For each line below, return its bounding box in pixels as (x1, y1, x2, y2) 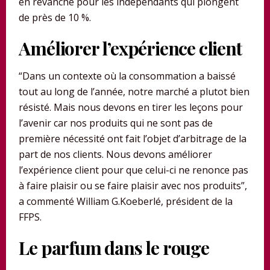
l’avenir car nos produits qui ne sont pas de (19, 116, 213, 130)
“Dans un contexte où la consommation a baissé (19, 69, 236, 83)
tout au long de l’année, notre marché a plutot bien (19, 85, 250, 99)
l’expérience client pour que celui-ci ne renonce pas (19, 163, 249, 177)
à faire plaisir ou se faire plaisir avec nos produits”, (19, 179, 248, 193)
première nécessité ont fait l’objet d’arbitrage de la (19, 132, 247, 146)
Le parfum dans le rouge (19, 235, 209, 260)
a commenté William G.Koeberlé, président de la (19, 195, 233, 209)
